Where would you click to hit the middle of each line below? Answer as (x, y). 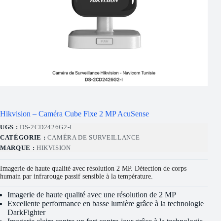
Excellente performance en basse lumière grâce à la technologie (106, 203)
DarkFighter (26, 212)
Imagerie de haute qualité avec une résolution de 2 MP (92, 194)
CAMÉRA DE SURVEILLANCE (94, 137)
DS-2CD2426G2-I (46, 127)
